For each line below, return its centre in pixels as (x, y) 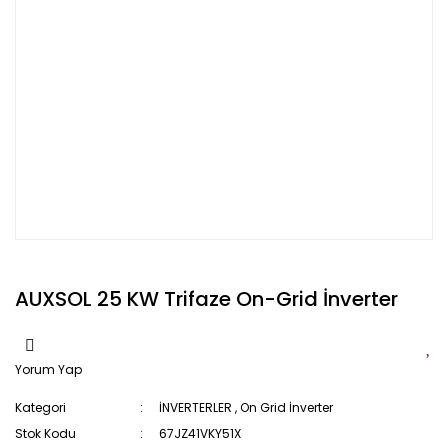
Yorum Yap (48, 369)
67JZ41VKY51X (200, 433)
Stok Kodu (45, 433)
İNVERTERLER (196, 407)
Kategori (40, 407)
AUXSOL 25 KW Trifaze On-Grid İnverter (206, 299)
